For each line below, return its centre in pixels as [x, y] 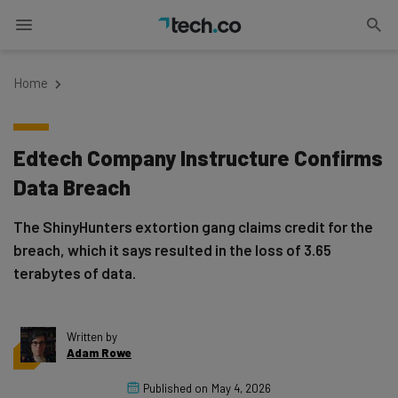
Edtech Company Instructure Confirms [198, 158]
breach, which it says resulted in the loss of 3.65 [172, 250]
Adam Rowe [99, 353]
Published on [175, 388]
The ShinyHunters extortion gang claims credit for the [193, 227]
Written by [92, 337]
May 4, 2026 [241, 388]
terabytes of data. [75, 273]
